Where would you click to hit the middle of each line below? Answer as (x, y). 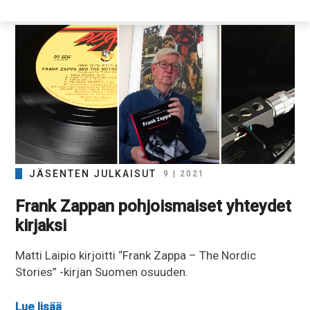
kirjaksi (41, 226)
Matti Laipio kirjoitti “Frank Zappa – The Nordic (136, 256)
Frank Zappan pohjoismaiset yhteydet (154, 207)
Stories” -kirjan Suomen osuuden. (102, 272)
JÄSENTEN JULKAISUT (93, 174)
